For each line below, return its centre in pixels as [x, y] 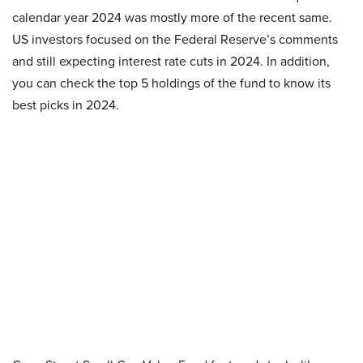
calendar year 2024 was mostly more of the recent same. [172, 17]
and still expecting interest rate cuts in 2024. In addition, [171, 61]
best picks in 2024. [66, 105]
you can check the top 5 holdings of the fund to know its [171, 83]
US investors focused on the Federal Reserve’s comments [175, 39]
